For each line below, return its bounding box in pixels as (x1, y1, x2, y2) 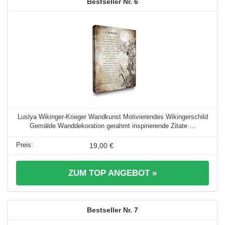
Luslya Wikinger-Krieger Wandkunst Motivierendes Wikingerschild (17, 113, 208, 121)
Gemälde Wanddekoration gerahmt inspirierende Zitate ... (30, 122, 195, 130)
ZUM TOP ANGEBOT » (68, 168, 157, 178)
